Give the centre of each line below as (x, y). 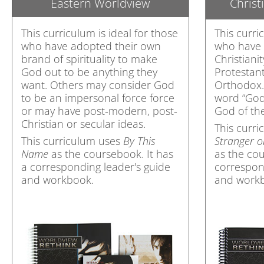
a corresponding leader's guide (96, 167)
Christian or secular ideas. (83, 124)
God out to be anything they (89, 72)
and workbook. (57, 180)
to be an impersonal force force (98, 98)
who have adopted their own (91, 46)
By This (139, 141)
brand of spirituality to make (89, 59)
